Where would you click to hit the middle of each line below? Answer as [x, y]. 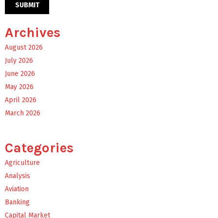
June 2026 [20, 73]
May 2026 [19, 87]
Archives [33, 32]
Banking [17, 202]
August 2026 [24, 47]
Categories [39, 147]
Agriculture [22, 163]
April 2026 [21, 100]
